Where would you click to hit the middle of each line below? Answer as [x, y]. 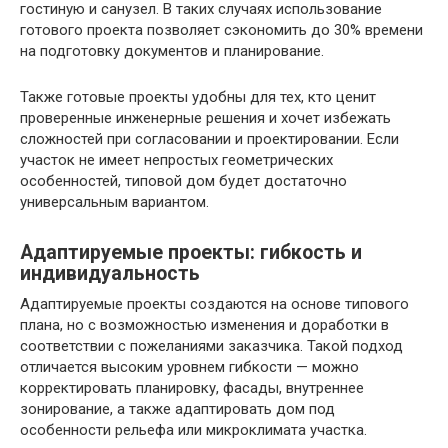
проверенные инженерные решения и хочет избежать [205, 118]
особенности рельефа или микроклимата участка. [193, 430]
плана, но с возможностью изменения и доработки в [204, 325]
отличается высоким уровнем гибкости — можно [189, 367]
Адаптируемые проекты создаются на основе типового [214, 304]
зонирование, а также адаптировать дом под [177, 409]
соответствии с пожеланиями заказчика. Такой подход [211, 346]
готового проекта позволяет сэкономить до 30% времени [221, 30]
